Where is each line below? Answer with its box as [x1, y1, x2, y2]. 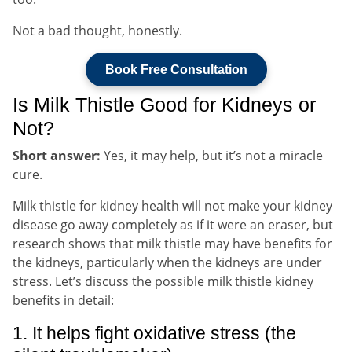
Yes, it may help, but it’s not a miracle [101, 146, 323, 164]
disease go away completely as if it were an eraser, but [13, 215, 333, 233]
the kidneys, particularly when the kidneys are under [13, 253, 322, 271]
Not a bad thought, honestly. [13, 21, 182, 39]
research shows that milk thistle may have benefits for [13, 234, 332, 252]
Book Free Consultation [104, 62, 247, 76]
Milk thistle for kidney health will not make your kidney [13, 196, 332, 214]
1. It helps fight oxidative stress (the [13, 322, 296, 343]
